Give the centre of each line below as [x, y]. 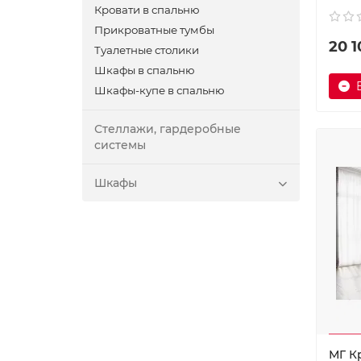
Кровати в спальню [147, 10]
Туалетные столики [147, 50]
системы [120, 145]
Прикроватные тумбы [154, 30]
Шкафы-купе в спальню [160, 90]
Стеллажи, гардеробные [168, 129]
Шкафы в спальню [145, 70]
